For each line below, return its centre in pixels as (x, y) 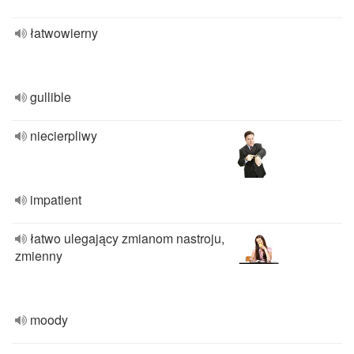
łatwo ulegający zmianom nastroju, (127, 238)
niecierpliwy (64, 136)
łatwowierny (64, 33)
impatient (56, 200)
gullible (51, 97)
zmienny (39, 256)
